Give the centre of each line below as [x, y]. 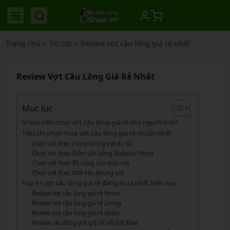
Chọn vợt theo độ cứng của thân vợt [81, 163]
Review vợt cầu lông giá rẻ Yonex [76, 193]
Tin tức [60, 43]
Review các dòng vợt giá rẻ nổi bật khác [85, 223]
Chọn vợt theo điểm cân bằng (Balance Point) [93, 153]
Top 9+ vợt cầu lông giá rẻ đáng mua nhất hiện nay [99, 183]
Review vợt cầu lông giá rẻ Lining [77, 203]
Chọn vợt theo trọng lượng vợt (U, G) [82, 143]
